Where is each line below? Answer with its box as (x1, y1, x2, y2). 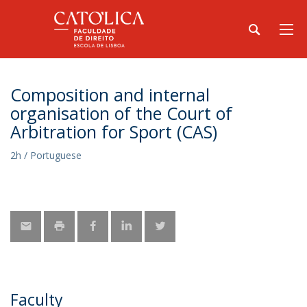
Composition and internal (10, 83, 210, 106)
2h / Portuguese (10, 149, 82, 162)
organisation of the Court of (10, 101, 232, 125)
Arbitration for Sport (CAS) (10, 120, 217, 143)
